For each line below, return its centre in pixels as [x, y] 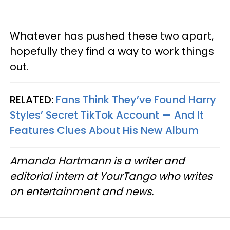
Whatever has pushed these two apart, [112, 36]
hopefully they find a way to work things [112, 51]
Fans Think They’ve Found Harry [136, 99]
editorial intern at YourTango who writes [111, 176]
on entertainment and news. [82, 191]
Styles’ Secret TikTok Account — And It [107, 115]
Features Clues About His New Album [104, 130]
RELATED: [33, 99]
